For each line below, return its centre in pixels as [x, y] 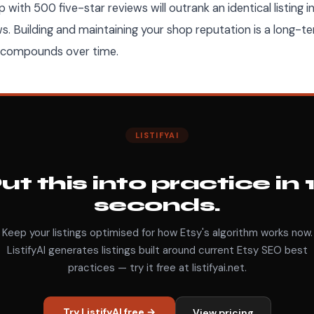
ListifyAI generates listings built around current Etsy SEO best [157, 250]
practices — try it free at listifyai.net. [157, 267]
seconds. [157, 205]
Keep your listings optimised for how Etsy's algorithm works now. [157, 232]
